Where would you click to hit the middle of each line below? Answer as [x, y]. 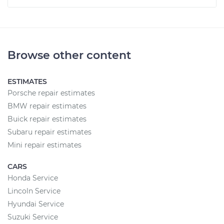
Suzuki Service [33, 217]
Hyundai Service [36, 204]
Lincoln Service [34, 191]
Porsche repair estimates [51, 93]
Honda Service [33, 178]
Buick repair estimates [47, 119]
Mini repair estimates [44, 145]
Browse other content [69, 55]
